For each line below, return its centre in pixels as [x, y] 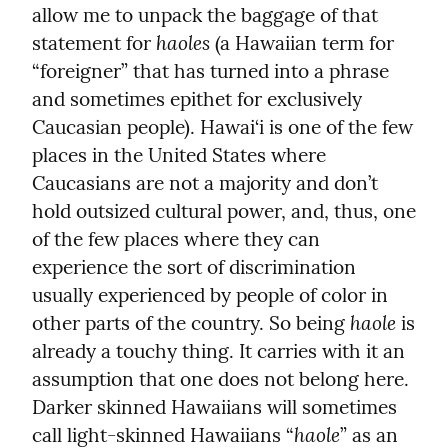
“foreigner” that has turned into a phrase [210, 70]
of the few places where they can [176, 238]
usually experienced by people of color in [210, 294]
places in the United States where [179, 154]
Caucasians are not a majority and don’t [205, 182]
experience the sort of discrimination [194, 266]
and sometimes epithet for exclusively [197, 98]
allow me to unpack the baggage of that [205, 14]
